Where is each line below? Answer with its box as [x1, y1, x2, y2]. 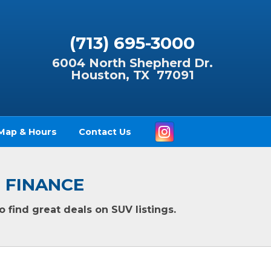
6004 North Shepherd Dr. [51, 56, 213, 71]
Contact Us [79, 126, 132, 137]
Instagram [174, 118, 223, 129]
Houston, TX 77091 [70, 68, 194, 83]
